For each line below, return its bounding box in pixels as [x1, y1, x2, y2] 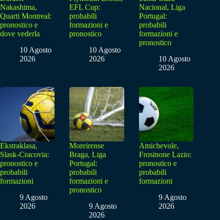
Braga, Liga [69, 150, 107, 159]
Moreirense [69, 141, 105, 150]
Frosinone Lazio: [138, 150, 192, 159]
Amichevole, [138, 141, 179, 150]
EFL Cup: [69, 3, 101, 12]
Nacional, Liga [138, 3, 185, 12]
